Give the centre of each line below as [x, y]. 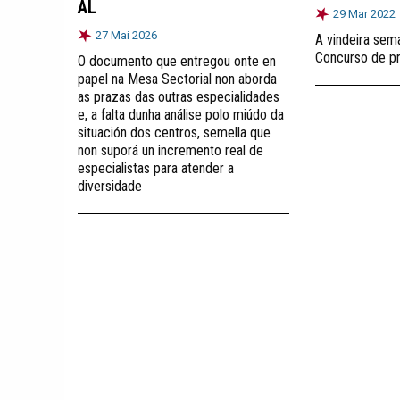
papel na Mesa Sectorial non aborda [177, 79]
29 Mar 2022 [364, 13]
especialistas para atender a [156, 168]
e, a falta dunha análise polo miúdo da [181, 114]
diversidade [110, 186]
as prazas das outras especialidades [179, 96]
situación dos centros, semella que [174, 132]
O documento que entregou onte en [177, 61]
